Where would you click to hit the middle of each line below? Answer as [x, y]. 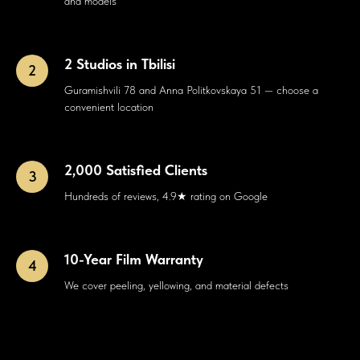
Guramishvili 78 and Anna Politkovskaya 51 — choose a [191, 90]
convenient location [109, 107]
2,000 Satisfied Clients [136, 170]
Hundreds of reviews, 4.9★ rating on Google [166, 196]
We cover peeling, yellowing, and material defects [176, 286]
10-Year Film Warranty [134, 260]
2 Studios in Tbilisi [120, 64]
